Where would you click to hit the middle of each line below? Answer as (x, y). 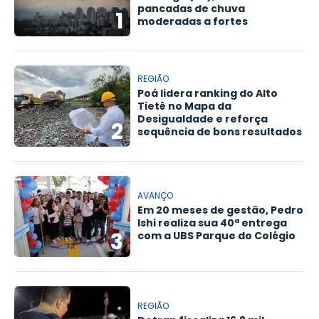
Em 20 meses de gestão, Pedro (221, 210)
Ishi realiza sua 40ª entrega (213, 223)
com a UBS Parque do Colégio (217, 235)
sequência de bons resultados (220, 131)
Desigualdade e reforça (203, 119)
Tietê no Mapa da (185, 106)
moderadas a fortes (193, 21)
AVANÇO (156, 195)
